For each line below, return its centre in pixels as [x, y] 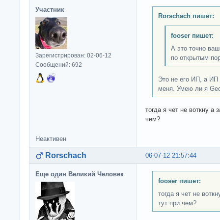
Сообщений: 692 [59, 65]
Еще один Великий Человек [80, 174]
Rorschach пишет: [186, 16]
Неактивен [51, 139]
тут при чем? [177, 203]
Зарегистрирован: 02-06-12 [73, 55]
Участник [50, 9]
